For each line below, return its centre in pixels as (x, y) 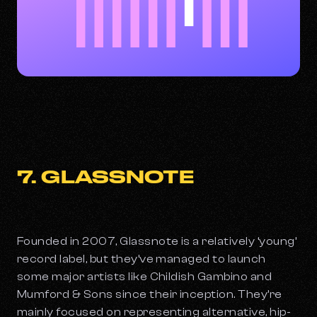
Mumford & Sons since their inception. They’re (150, 295)
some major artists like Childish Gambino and (145, 277)
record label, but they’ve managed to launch (142, 259)
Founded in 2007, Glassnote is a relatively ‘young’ (157, 242)
